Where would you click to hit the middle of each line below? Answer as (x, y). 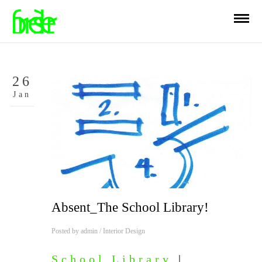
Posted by (66, 231)
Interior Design (124, 231)
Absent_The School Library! (130, 208)
